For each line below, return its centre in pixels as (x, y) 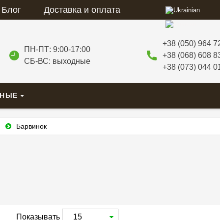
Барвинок (31, 126)
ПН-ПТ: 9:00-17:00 (57, 50)
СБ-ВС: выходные (57, 61)
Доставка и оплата (82, 10)
